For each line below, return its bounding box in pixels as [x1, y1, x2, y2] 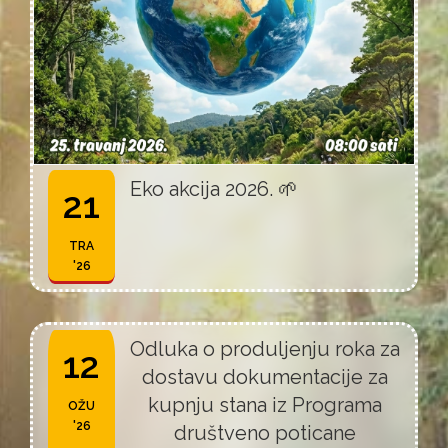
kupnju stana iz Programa [148, 393, 382, 417]
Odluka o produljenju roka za [130, 337, 400, 361]
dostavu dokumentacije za [142, 365, 388, 389]
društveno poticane [174, 421, 356, 445]
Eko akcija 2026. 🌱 [130, 177, 298, 201]
